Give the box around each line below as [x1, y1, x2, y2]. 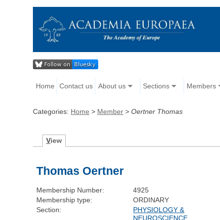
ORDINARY [133, 196, 169, 204]
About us [98, 82, 126, 90]
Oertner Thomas [131, 108, 183, 116]
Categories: [33, 108, 71, 116]
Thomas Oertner [36, 165, 124, 178]
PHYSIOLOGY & [133, 206, 185, 214]
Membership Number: [36, 186, 105, 194]
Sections [142, 82, 169, 90]
